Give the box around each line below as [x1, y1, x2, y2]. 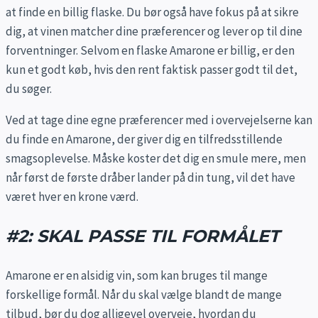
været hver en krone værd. [6, 189, 138, 205]
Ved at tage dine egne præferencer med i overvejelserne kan [6, 112, 312, 128]
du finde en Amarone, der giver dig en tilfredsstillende [6, 131, 283, 148]
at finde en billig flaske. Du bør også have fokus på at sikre [6, 4, 299, 21]
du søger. [6, 81, 52, 97]
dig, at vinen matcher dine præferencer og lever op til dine [6, 23, 302, 40]
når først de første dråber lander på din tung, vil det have [6, 170, 295, 186]
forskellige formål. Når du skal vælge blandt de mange [6, 287, 282, 303]
